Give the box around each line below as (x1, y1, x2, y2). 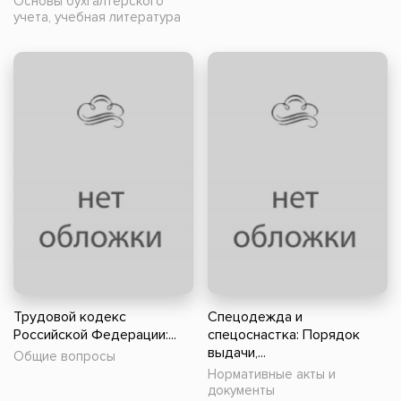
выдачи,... (208, 344, 266, 363)
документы (208, 382, 275, 399)
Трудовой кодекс (13, 308, 126, 327)
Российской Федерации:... (13, 326, 176, 345)
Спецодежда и (208, 308, 303, 327)
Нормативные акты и (208, 366, 336, 383)
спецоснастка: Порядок (208, 326, 360, 345)
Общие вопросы (13, 348, 115, 365)
